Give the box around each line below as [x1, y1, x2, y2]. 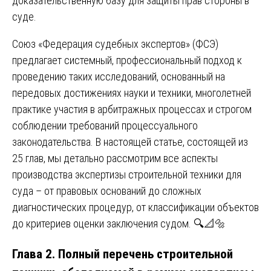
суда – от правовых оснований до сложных [12, 184, 201, 198]
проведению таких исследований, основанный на [12, 70, 225, 83]
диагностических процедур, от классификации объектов [12, 201, 259, 214]
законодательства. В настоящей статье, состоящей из [12, 135, 248, 149]
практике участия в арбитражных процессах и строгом [12, 103, 252, 116]
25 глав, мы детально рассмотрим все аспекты [12, 152, 218, 165]
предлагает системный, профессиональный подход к [12, 54, 242, 67]
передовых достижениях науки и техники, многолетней [12, 87, 251, 100]
